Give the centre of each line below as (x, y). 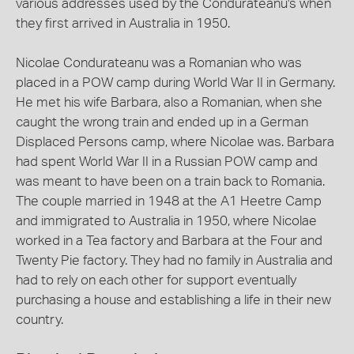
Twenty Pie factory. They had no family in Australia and (174, 260)
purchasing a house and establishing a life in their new (173, 300)
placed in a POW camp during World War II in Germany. (175, 83)
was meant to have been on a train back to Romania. (170, 181)
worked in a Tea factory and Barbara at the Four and (169, 241)
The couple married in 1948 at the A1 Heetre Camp (169, 201)
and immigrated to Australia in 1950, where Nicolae (166, 221)
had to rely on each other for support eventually (156, 280)
